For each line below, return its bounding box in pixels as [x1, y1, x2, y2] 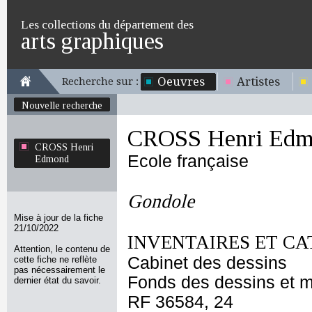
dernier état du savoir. [14, 275, 101, 286]
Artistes [237, 75, 280, 88]
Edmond [35, 153, 69, 164]
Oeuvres [157, 75, 205, 88]
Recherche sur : [62, 76, 139, 87]
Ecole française [127, 152, 249, 171]
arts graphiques [21, 28, 164, 54]
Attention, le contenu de [14, 244, 110, 254]
